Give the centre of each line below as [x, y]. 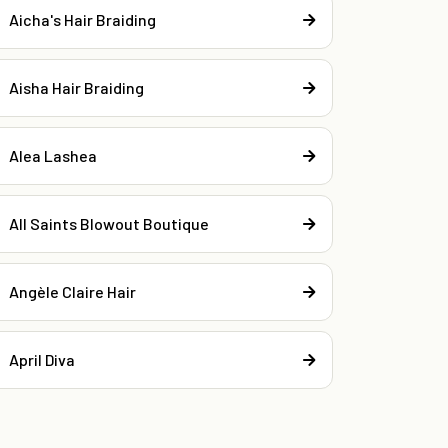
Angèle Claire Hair [73, 292]
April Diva [42, 360]
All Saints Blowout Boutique [109, 224]
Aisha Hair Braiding [77, 88]
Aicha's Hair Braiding [83, 20]
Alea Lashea [53, 156]
